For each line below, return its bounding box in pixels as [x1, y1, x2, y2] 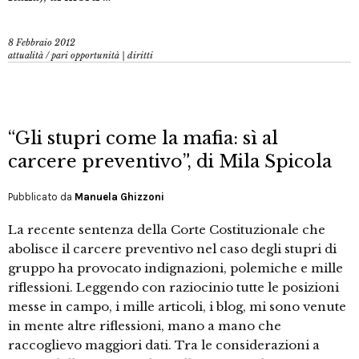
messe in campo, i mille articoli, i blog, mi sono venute [8, 299, 346, 315]
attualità [8, 50, 43, 62]
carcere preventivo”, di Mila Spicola [8, 151, 332, 173]
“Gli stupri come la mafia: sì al [8, 127, 278, 150]
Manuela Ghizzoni [75, 191, 164, 204]
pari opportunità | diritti [51, 50, 153, 62]
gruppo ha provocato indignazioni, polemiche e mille [8, 260, 343, 276]
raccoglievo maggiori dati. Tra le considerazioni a [8, 337, 320, 353]
